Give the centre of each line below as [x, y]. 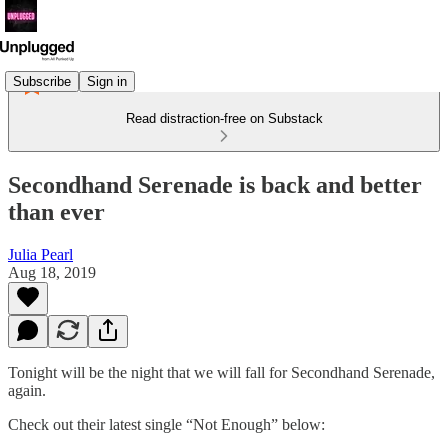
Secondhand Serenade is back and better [215, 184]
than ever [56, 211]
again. [27, 390]
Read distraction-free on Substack [224, 118]
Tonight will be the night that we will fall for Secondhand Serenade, [221, 372]
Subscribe [42, 81]
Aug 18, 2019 [52, 272]
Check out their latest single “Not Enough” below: [166, 424]
